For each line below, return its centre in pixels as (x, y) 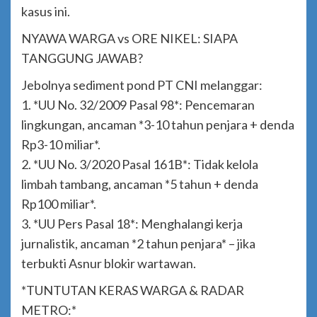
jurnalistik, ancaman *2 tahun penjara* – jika (138, 244)
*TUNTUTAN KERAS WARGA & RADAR (133, 290)
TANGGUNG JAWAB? (82, 58)
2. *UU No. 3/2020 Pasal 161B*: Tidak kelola (140, 165)
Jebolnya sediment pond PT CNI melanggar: (142, 85)
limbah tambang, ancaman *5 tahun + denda (140, 184)
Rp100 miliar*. (59, 204)
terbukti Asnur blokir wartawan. (109, 264)
